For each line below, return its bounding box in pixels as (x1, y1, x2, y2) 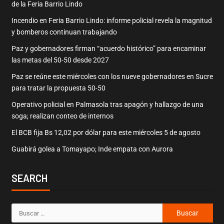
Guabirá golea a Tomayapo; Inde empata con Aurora (11, 145, 173, 153)
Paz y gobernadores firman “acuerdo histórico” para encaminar (11, 44, 206, 53)
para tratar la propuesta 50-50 (11, 84, 105, 92)
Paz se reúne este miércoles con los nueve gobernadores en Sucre (11, 72, 213, 81)
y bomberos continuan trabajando (11, 28, 117, 36)
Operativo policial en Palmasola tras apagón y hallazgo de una (11, 100, 203, 109)
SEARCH (11, 172, 47, 184)
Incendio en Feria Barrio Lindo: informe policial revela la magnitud (11, 16, 212, 25)
